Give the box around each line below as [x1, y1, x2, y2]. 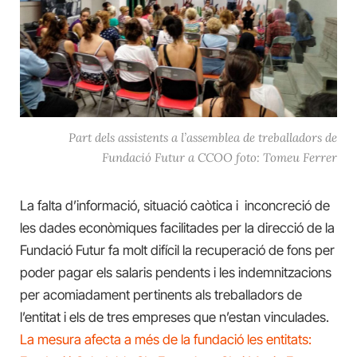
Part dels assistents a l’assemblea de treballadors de [69, 129, 337, 145]
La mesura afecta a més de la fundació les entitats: [20, 331, 312, 347]
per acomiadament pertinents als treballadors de [20, 286, 302, 303]
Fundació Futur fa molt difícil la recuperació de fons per [20, 241, 335, 258]
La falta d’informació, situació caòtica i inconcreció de [20, 197, 330, 214]
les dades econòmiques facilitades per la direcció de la [20, 219, 335, 236]
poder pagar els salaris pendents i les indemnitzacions [20, 264, 331, 280]
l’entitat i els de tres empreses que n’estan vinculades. [20, 308, 329, 325]
